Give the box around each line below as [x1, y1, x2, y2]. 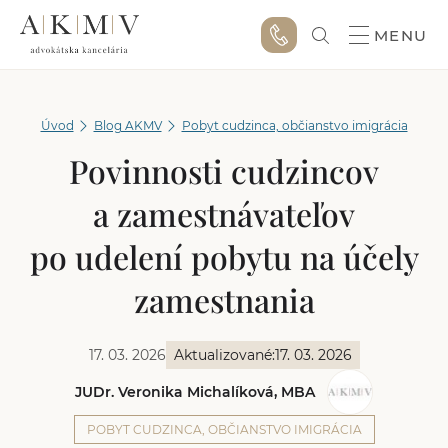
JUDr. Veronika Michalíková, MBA [75, 383, 315, 401]
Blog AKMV [93, 118, 162, 133]
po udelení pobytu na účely [29, 235, 419, 278]
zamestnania [133, 278, 315, 321]
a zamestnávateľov [93, 192, 355, 235]
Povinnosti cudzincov [69, 149, 379, 192]
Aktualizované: [173, 346, 275, 364]
